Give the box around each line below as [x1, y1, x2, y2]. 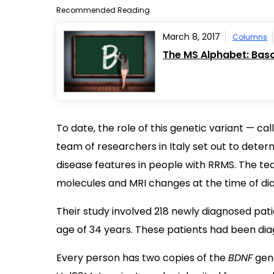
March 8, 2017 [163, 31, 220, 43]
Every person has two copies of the [56, 250, 228, 265]
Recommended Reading [56, 5, 150, 15]
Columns [232, 32, 267, 42]
